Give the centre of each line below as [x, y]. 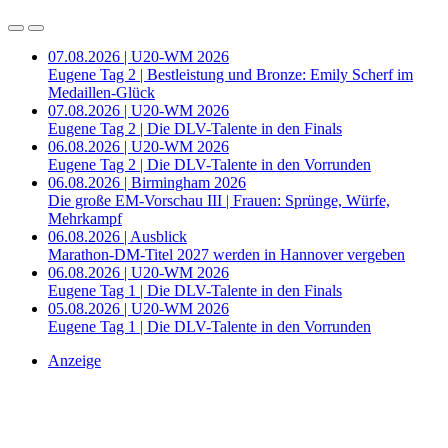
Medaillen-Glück [101, 93]
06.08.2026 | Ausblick [117, 237]
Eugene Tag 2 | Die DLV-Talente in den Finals [195, 129]
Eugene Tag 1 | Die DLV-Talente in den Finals [195, 291]
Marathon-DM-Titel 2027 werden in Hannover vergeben [226, 255]
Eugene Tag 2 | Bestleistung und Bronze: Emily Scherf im [230, 75]
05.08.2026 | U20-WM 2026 [138, 309]
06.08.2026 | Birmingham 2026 [147, 183]
